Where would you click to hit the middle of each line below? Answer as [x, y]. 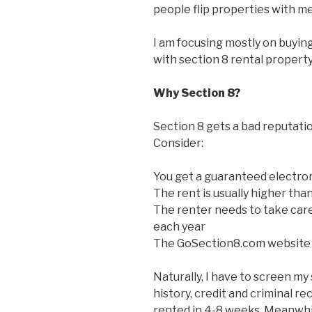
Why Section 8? [197, 93]
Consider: [178, 143]
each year [179, 227]
